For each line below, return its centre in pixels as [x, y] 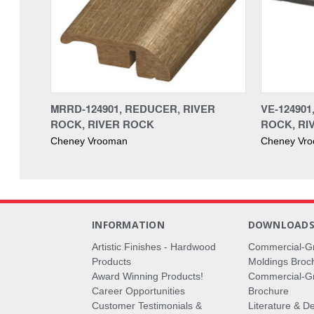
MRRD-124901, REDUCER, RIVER [133, 108]
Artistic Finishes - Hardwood [154, 246]
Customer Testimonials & [147, 305]
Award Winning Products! [148, 276]
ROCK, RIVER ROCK [102, 124]
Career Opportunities [139, 291]
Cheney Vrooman [89, 141]
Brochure [268, 291]
